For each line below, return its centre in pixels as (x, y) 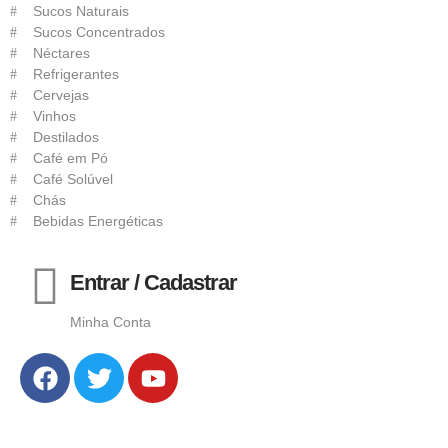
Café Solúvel (72, 179)
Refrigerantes (75, 74)
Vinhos (54, 116)
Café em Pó (70, 158)
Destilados (65, 137)
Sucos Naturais (80, 11)
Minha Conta (110, 322)
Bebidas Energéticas (97, 221)
